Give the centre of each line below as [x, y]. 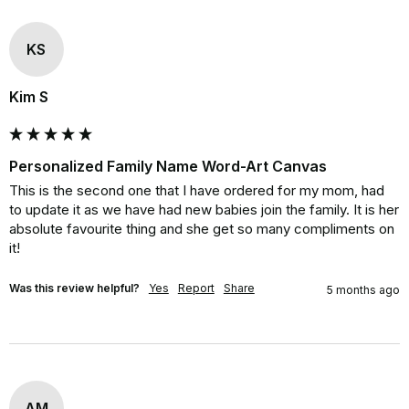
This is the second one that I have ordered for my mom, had [196, 190]
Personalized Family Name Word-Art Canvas [168, 166]
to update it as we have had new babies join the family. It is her [204, 209]
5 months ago [364, 289]
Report [196, 288]
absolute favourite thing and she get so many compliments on [201, 228]
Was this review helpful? [74, 288]
